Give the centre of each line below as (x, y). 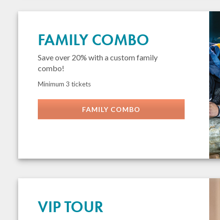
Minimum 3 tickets (65, 84)
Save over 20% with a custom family (98, 57)
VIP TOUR (71, 207)
